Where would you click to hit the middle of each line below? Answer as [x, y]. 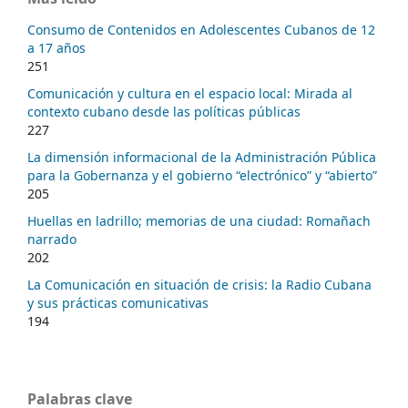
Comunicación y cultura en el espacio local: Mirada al [190, 94]
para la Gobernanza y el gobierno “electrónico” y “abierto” [202, 176]
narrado [52, 240]
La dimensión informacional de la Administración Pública [202, 158]
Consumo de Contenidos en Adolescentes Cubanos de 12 [201, 30]
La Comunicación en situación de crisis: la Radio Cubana [199, 285]
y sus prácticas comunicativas [118, 303]
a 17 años [56, 48]
